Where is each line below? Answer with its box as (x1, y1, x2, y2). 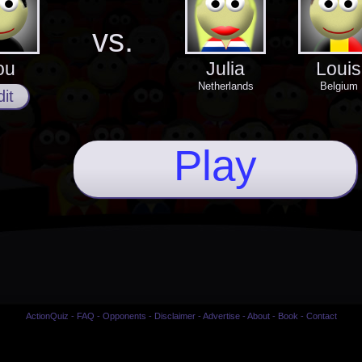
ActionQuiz (25, 310, 69, 321)
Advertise (202, 310, 240, 321)
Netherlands (197, 79, 254, 92)
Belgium (319, 79, 358, 92)
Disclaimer (154, 310, 196, 321)
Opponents (102, 310, 146, 321)
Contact (305, 310, 337, 321)
